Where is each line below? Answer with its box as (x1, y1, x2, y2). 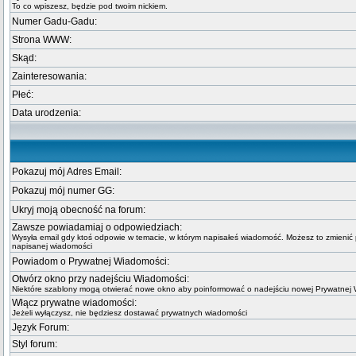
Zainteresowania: (12, 71, 87, 82)
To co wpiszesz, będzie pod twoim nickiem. (12, 2, 168, 10)
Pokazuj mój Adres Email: (12, 166, 122, 177)
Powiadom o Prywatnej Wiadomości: (12, 256, 169, 267)
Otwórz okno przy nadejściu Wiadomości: (12, 273, 189, 284)
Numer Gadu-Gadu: (12, 16, 97, 27)
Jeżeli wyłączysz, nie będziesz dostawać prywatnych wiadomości (12, 308, 247, 317)
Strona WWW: (12, 34, 72, 45)
